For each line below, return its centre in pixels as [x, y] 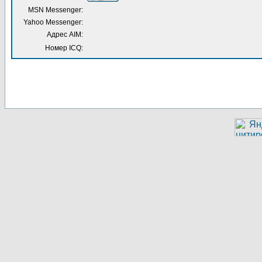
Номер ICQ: [64, 48]
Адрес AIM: [65, 35]
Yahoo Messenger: [53, 22]
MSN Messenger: [56, 10]
